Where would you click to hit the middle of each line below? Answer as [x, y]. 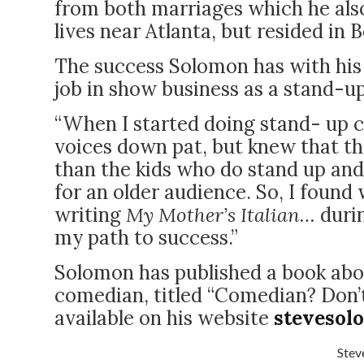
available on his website [164, 318]
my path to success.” [146, 238]
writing [90, 215]
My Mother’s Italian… [223, 215]
